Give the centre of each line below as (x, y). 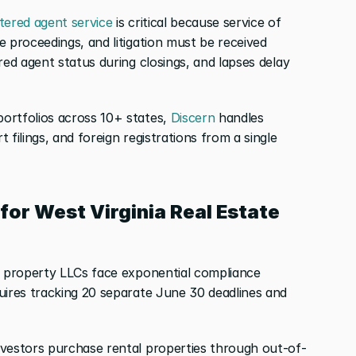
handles (239, 117)
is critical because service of (197, 22)
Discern (191, 117)
